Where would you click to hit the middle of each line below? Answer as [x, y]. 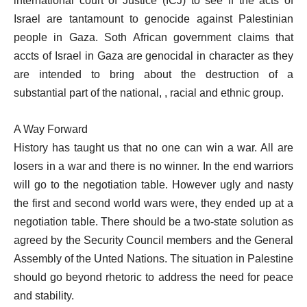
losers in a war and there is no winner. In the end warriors [153, 166]
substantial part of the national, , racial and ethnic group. [149, 93]
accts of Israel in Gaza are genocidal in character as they [153, 56]
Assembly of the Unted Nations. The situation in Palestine [153, 258]
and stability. [44, 295]
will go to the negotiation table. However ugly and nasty [153, 184]
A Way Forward [51, 129]
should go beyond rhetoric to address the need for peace [153, 277]
